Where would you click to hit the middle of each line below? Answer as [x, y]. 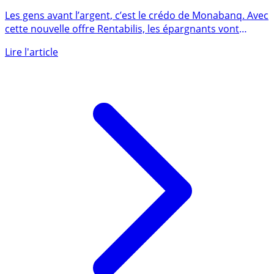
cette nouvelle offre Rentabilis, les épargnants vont [122, 41]
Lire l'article [31, 64]
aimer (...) [26, 54]
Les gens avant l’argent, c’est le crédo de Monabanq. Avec [137, 27]
